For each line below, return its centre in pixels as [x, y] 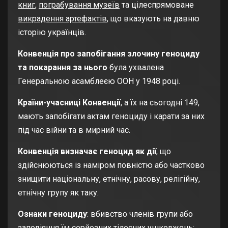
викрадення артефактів [62, 19]
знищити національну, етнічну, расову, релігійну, [109, 179]
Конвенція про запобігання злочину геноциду [109, 54]
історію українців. [52, 33]
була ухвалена [137, 68]
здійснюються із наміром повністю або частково [111, 165]
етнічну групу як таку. [58, 193]
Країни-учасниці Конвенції [69, 103]
